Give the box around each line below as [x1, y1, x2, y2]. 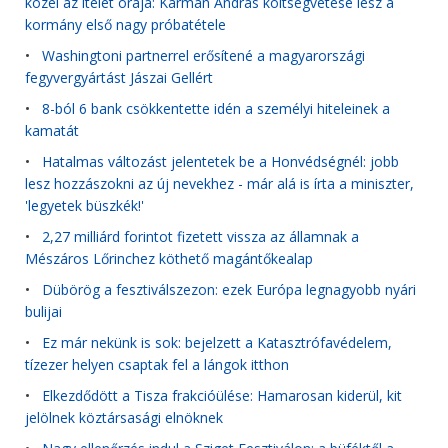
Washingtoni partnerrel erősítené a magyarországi [42, 46, 365, 65]
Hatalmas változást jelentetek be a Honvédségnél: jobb [42, 152, 399, 171]
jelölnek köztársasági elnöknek [25, 408, 223, 428]
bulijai [25, 302, 62, 322]
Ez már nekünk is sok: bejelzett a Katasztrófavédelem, [42, 333, 392, 352]
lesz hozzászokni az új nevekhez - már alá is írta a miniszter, [25, 174, 414, 194]
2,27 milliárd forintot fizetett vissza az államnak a [42, 227, 359, 246]
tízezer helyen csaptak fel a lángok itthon [25, 355, 289, 375]
